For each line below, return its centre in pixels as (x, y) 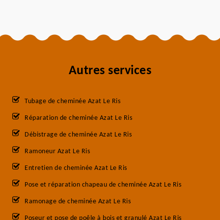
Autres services (110, 71)
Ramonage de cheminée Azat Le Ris (78, 202)
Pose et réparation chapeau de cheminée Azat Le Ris (103, 185)
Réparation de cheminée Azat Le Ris (78, 118)
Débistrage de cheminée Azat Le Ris (78, 135)
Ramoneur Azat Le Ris (57, 151)
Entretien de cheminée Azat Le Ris (76, 168)
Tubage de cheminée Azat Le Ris (72, 101)
